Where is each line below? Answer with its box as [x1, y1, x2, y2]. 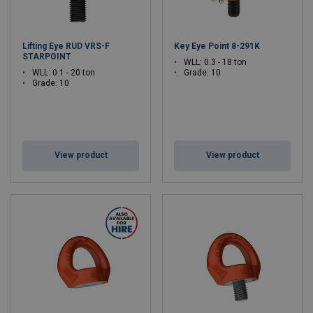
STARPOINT [22, 52, 71, 61]
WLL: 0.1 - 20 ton [32, 68, 95, 78]
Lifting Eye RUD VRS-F [22, 41, 110, 51]
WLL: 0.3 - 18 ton [184, 57, 247, 67]
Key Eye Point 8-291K [174, 41, 260, 51]
